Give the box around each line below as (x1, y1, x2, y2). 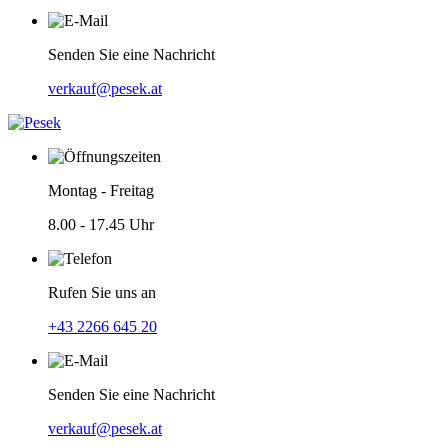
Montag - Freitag (48, 182, 154, 199)
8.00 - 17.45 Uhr (48, 216, 154, 233)
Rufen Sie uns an (48, 284, 156, 301)
